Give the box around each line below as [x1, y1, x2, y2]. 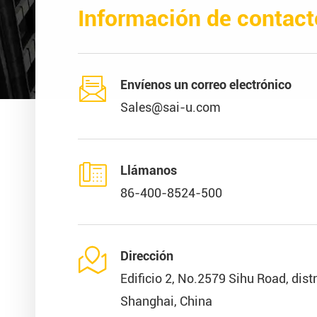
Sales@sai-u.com [120, 100, 221, 115]
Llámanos [120, 163, 177, 178]
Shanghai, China [120, 294, 212, 309]
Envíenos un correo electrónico [120, 77, 292, 92]
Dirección [120, 248, 173, 263]
